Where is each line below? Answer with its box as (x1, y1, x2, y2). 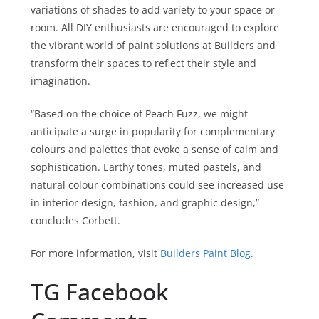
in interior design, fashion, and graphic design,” (30, 195, 259, 209)
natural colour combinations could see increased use (30, 177, 284, 192)
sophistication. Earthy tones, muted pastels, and (30, 159, 261, 174)
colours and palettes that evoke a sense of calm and (30, 142, 278, 156)
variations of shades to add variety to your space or (30, 2, 275, 16)
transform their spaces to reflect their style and (30, 56, 256, 70)
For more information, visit (30, 246, 160, 260)
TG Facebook (30, 276, 169, 307)
